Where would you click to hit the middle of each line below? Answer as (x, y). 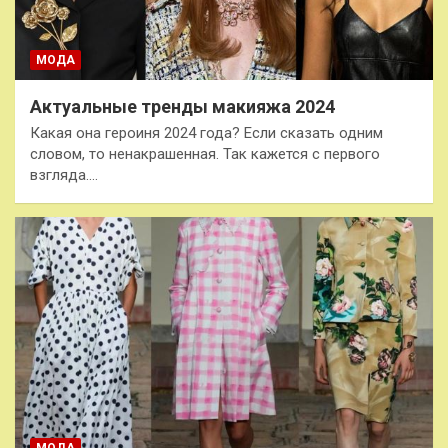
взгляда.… (64, 175)
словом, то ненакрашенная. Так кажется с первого (205, 154)
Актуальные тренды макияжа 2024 (182, 107)
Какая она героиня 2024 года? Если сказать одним (206, 133)
